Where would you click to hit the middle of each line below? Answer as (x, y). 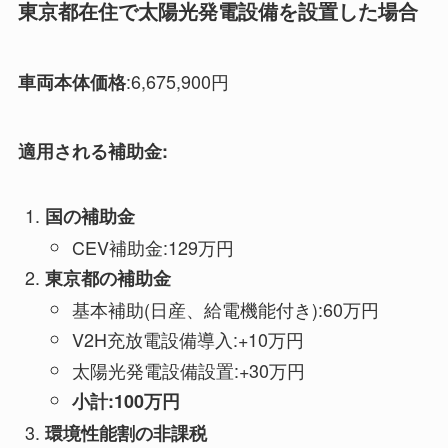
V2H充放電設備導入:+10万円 (187, 339)
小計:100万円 (125, 401)
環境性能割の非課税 (125, 432)
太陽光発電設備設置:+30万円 (188, 369)
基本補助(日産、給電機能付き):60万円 (225, 308)
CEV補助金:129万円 (152, 246)
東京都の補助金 (107, 278)
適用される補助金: (92, 150)
